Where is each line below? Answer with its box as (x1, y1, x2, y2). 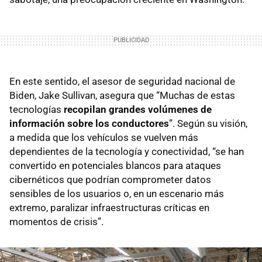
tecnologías (9, 103, 64, 115)
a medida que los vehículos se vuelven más (9, 131, 198, 143)
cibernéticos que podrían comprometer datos (9, 173, 211, 185)
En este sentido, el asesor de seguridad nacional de (9, 75, 235, 87)
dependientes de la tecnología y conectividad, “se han (9, 145, 244, 157)
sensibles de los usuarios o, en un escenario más (9, 187, 224, 199)
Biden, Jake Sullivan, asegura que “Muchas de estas (9, 89, 235, 101)
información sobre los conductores (9, 117, 169, 129)
